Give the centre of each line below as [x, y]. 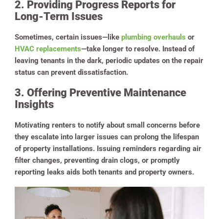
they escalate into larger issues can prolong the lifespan [107, 137]
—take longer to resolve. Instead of [138, 49]
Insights [34, 105]
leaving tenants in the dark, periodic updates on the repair [109, 61]
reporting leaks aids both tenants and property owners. [105, 172]
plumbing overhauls [153, 37]
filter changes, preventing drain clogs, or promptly [97, 161]
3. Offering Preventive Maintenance [100, 93]
